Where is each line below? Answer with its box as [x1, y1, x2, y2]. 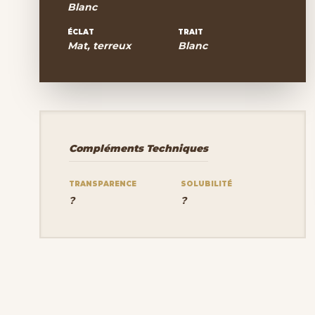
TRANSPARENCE [69, 179, 136, 188]
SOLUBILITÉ [181, 179, 233, 188]
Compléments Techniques [69, 142, 208, 155]
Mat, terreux [67, 39, 131, 52]
